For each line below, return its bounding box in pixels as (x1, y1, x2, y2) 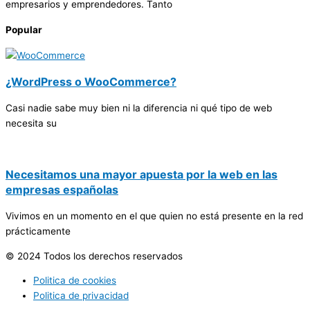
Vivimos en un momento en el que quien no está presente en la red (6, 210, 303, 221)
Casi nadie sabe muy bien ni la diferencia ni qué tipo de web (6, 102, 272, 114)
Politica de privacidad (33, 290, 129, 302)
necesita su (6, 118, 57, 129)
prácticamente (6, 225, 71, 237)
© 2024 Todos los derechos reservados (6, 250, 183, 262)
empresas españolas (6, 182, 118, 197)
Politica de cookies (33, 275, 116, 286)
